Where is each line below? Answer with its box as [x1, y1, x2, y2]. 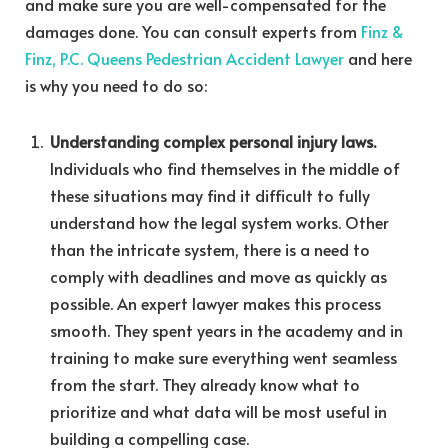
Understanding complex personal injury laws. [50, 129, 376, 152]
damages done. [25, 19, 142, 42]
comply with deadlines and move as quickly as [50, 264, 387, 287]
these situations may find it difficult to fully [50, 183, 370, 206]
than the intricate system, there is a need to [50, 237, 370, 260]
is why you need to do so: [25, 73, 207, 96]
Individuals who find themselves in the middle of [50, 156, 400, 179]
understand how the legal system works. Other [50, 210, 389, 233]
